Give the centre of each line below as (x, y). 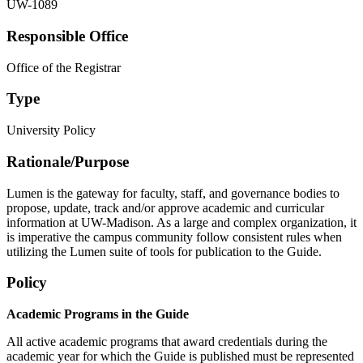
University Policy (51, 130)
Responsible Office (67, 36)
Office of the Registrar (64, 67)
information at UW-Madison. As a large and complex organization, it (181, 222)
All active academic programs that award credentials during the (167, 341)
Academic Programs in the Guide (98, 314)
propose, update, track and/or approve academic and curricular (165, 207)
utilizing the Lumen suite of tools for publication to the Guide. (164, 251)
